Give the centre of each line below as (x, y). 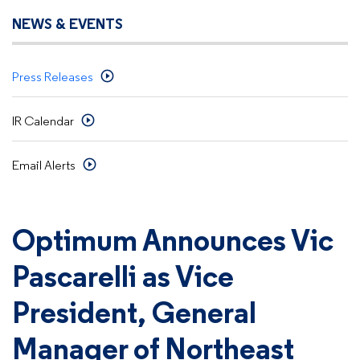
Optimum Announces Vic (173, 243)
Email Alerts (44, 166)
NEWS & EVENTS (67, 25)
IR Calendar (43, 122)
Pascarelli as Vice (123, 279)
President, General (134, 315)
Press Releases (53, 78)
